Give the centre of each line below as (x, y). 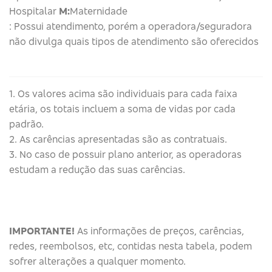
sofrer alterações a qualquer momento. (97, 261)
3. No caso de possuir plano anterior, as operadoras (125, 155)
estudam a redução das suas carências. (97, 170)
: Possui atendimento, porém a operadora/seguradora (131, 26)
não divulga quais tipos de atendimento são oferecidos (134, 41)
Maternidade (99, 11)
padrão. (26, 124)
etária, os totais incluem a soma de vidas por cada (122, 109)
